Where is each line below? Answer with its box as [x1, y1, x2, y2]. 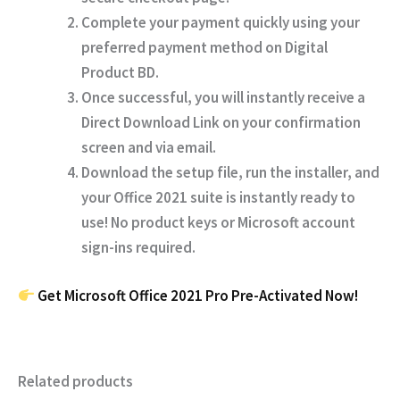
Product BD [81, 62, 155, 83]
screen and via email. [81, 137, 216, 158]
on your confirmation [220, 112, 361, 133]
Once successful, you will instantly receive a [81, 87, 365, 108]
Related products [18, 371, 133, 391]
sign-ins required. [81, 237, 196, 258]
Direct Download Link [81, 112, 220, 133]
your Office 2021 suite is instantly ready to [81, 187, 355, 208]
